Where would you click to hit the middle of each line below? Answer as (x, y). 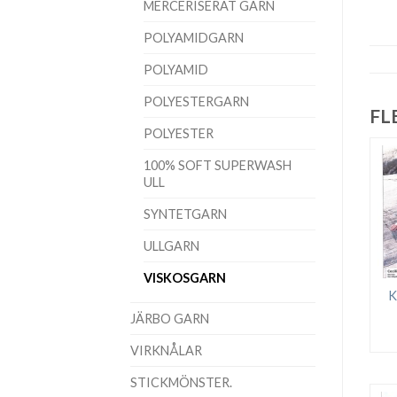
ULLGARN (171, 245)
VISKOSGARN (185, 277)
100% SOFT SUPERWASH (218, 165)
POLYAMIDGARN (194, 37)
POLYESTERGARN (196, 101)
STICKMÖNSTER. (181, 382)
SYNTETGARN (185, 214)
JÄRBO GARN (170, 318)
